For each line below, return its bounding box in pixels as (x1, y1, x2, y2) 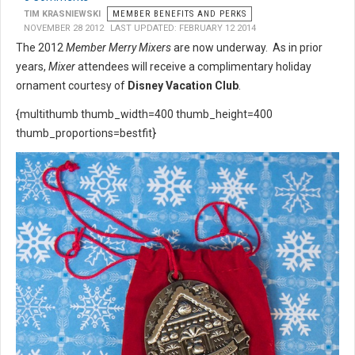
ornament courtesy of (16, 79, 128, 93)
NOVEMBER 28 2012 (24, 23, 104, 34)
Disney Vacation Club (128, 79, 239, 93)
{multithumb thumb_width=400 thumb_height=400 (16, 108, 273, 121)
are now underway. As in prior (171, 41, 323, 55)
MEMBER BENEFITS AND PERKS (113, 9, 246, 20)
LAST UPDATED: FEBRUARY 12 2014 (110, 23, 256, 34)
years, (16, 60, 48, 74)
